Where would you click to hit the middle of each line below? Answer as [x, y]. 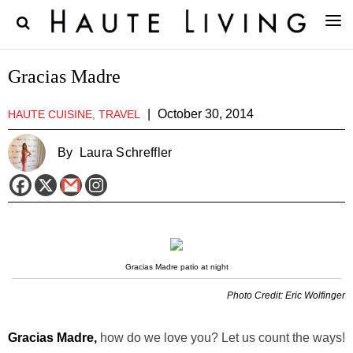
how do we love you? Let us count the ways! [221, 338]
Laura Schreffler [126, 152]
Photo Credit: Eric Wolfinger [286, 295]
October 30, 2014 [206, 114]
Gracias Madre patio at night [176, 267]
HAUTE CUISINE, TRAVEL [74, 114]
